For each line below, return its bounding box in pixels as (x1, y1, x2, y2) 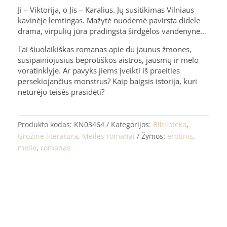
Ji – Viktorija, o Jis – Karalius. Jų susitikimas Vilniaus (18, 4, 195, 15)
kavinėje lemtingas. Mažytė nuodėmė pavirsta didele (18, 15, 201, 25)
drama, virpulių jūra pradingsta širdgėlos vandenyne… (18, 25, 207, 36)
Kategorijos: (111, 119, 154, 129)
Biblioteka (153, 119, 187, 129)
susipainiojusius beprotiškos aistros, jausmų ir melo (18, 54, 199, 65)
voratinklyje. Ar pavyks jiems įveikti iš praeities (18, 65, 180, 75)
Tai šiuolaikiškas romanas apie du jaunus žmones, (18, 44, 192, 54)
